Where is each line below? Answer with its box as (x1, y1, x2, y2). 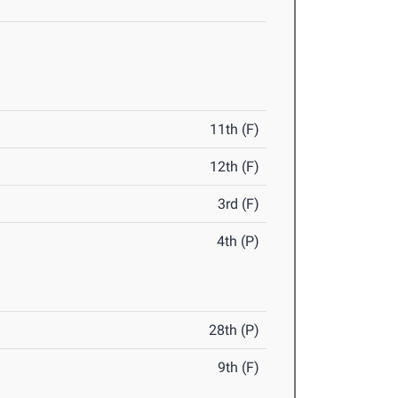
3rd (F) (218, 195, 260, 212)
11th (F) (210, 121, 260, 138)
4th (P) (217, 233, 260, 250)
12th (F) (210, 158, 260, 175)
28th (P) (209, 322, 260, 338)
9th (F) (218, 359, 260, 376)
